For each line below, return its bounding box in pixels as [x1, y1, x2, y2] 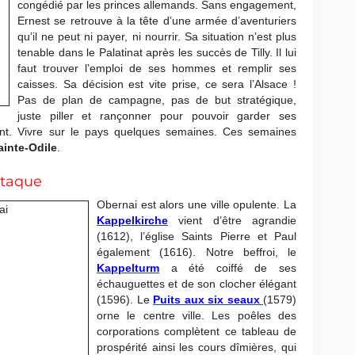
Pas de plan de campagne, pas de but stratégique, [17, 94, 296, 106]
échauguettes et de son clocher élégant [97, 277, 296, 290]
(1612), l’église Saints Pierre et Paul [97, 230, 296, 242]
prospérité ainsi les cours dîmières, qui [97, 341, 296, 353]
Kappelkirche [97, 214, 168, 227]
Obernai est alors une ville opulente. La [97, 198, 296, 211]
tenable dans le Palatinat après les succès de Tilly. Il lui [17, 46, 296, 59]
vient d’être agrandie [168, 214, 296, 227]
